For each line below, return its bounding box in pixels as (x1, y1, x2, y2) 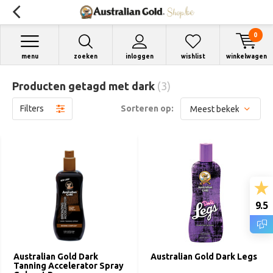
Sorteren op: (121, 104, 174, 113)
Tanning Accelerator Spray (13, 261, 124, 271)
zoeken (74, 53, 97, 60)
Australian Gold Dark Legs (151, 252, 257, 261)
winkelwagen (226, 53, 267, 60)
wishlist (180, 53, 205, 60)
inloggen (125, 53, 154, 60)
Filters (20, 104, 44, 113)
